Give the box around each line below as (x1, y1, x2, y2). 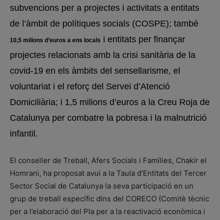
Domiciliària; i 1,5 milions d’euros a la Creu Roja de (10, 97, 210, 107)
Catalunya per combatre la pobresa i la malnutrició (10, 113, 207, 123)
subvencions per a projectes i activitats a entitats (10, 3, 199, 13)
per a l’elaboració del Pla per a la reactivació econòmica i (10, 207, 205, 216)
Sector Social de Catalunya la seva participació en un (10, 181, 193, 191)
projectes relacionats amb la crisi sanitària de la (10, 50, 195, 60)
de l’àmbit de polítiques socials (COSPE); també (10, 19, 198, 28)
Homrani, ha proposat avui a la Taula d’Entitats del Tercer (10, 168, 207, 178)
